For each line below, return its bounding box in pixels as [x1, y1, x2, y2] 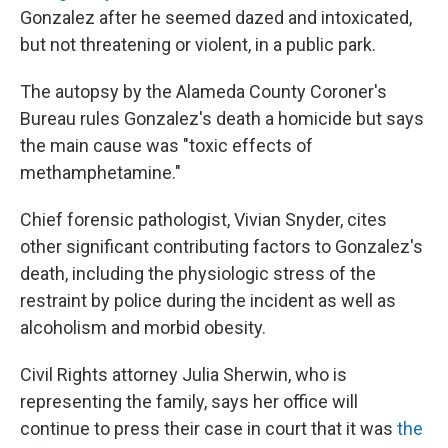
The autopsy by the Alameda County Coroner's [20, 81, 387, 103]
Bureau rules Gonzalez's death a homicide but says [20, 108, 424, 130]
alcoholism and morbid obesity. [20, 317, 266, 339]
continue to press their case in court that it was [20, 418, 397, 440]
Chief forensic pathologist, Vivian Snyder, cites [20, 209, 387, 231]
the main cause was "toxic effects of [20, 135, 313, 157]
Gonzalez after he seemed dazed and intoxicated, [20, 7, 412, 29]
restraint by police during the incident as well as [20, 290, 396, 312]
